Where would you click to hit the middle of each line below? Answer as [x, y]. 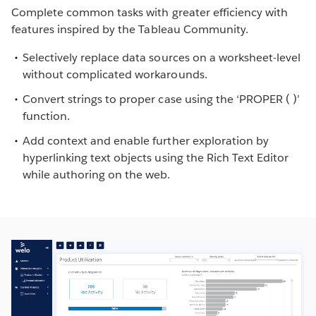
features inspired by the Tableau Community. [130, 29]
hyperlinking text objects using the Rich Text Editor [156, 158]
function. [47, 116]
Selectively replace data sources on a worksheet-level [162, 57]
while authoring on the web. [97, 175]
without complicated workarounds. [116, 74]
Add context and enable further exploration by [146, 141]
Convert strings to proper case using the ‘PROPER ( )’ [162, 99]
